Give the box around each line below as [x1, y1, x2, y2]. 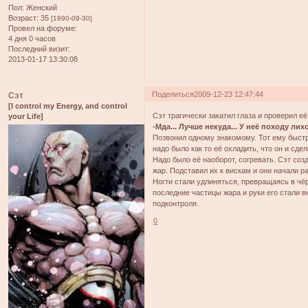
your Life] [8, 112, 43, 121]
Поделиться [152, 90, 195, 99]
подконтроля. [153, 199, 199, 208]
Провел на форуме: [8, 24, 77, 33]
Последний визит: [8, 45, 70, 54]
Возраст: [8, 14, 38, 23]
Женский [24, 3, 57, 12]
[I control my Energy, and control [8, 102, 127, 111]
